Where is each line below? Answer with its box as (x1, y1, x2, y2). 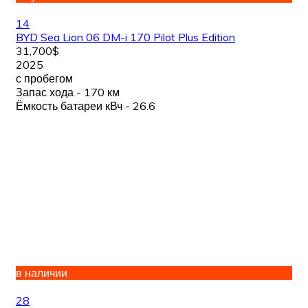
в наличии (16, 266, 67, 280)
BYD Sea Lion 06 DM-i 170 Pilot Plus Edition (16, 30, 235, 44)
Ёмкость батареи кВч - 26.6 (16, 99, 155, 113)
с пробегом (16, 71, 73, 85)
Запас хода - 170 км (16, 85, 120, 99)
